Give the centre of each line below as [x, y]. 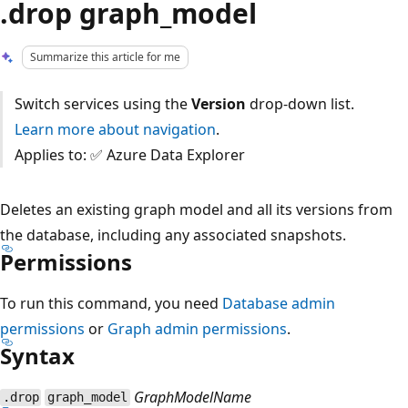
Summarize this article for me [106, 57]
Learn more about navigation [115, 129]
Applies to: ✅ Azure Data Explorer [129, 154]
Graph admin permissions [197, 328]
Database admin [279, 303]
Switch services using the [102, 103]
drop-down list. [300, 103]
